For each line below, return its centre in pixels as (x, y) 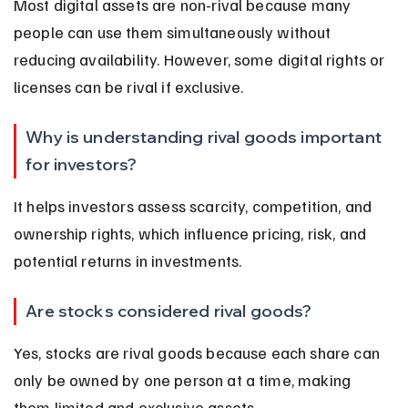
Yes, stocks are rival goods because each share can (199, 352)
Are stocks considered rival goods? (169, 311)
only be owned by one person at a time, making (184, 379)
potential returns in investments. (127, 260)
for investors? (82, 164)
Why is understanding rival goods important (206, 137)
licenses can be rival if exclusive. (128, 86)
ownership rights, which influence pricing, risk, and (192, 233)
